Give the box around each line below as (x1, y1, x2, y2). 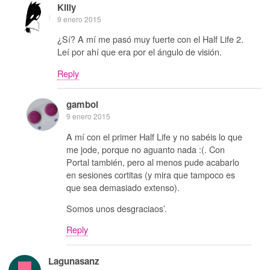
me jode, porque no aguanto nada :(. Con (66, 142, 225, 155)
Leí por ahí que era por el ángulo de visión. (57, 45, 222, 58)
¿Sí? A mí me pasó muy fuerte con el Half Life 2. (57, 33, 243, 46)
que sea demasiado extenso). (66, 180, 180, 193)
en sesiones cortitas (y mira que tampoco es (66, 168, 235, 181)
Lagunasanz (48, 254, 99, 268)
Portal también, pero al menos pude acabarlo (66, 155, 239, 168)
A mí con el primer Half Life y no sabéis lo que (66, 130, 242, 143)
